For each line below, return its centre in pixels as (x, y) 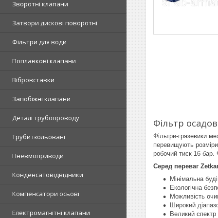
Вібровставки (33, 80)
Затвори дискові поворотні (55, 23)
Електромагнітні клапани (51, 213)
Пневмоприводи (38, 156)
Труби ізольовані (39, 137)
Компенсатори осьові (46, 194)
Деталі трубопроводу (46, 118)
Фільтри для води (39, 42)
